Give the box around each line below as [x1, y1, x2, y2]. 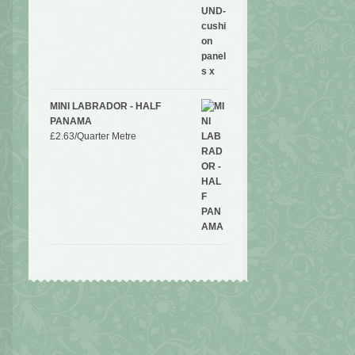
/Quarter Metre [74, 130, 136, 142]
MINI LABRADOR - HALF [49, 100, 161, 112]
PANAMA [49, 115, 92, 127]
